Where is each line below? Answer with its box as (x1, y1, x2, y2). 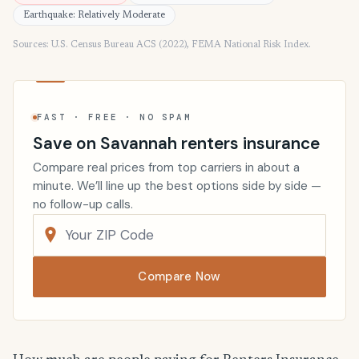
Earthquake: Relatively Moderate (23, 10, 165, 21)
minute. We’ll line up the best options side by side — (33, 177, 321, 194)
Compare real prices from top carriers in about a (33, 159, 300, 175)
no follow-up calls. (33, 196, 133, 212)
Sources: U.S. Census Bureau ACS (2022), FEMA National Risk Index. (13, 40, 311, 50)
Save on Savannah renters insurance (33, 131, 320, 154)
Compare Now (138, 268, 221, 284)
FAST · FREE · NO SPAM (37, 111, 192, 123)
